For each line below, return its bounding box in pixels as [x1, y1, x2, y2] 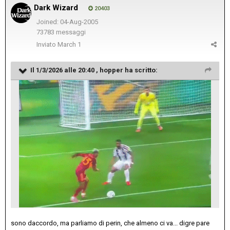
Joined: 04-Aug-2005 [36, 17, 98, 26]
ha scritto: [123, 66, 158, 74]
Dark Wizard [34, 3, 78, 12]
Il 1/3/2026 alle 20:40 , [30, 66, 100, 74]
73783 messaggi [36, 28, 86, 36]
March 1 [57, 40, 81, 48]
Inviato [36, 40, 57, 48]
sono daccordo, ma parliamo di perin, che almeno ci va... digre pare [11, 219, 209, 227]
